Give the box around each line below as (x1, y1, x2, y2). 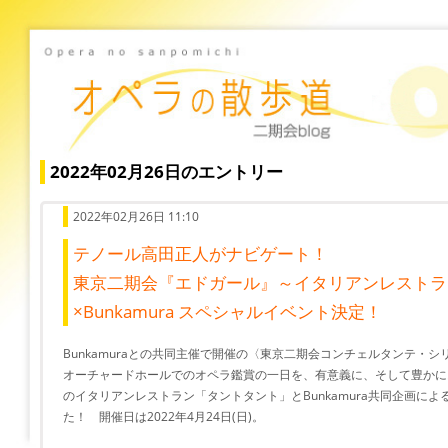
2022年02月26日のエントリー (50, 160, 283, 183)
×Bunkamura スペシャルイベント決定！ (73, 300, 382, 323)
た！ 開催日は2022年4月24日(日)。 (63, 407, 264, 425)
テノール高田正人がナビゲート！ (73, 242, 328, 265)
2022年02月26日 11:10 (73, 207, 199, 225)
